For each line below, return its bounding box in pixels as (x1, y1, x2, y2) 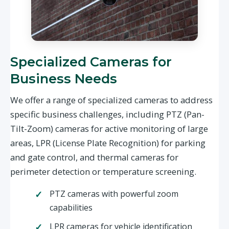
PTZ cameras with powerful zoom (49, 188, 178, 200)
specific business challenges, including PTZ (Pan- (10, 108, 204, 121)
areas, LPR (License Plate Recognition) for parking (10, 137, 205, 149)
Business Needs (10, 71, 117, 87)
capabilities (49, 202, 93, 214)
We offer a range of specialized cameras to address (10, 94, 213, 106)
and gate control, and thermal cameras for (10, 151, 178, 164)
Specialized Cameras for (10, 54, 172, 70)
